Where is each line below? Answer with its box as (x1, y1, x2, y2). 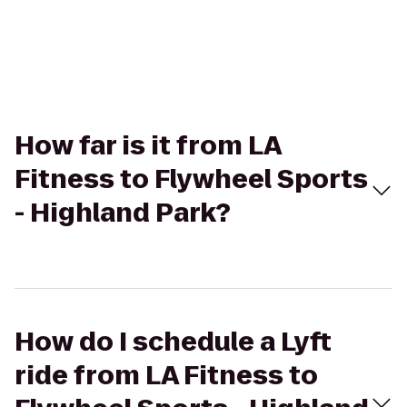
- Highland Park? (15, 195, 231, 231)
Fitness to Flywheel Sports (15, 162, 368, 197)
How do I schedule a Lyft (15, 324, 332, 360)
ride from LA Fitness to (15, 358, 318, 393)
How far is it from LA (15, 128, 281, 164)
